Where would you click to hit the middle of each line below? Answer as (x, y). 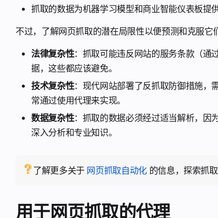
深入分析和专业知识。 (74, 132)
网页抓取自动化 (117, 170)
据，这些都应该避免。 (74, 68)
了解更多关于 (60, 170)
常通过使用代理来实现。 (79, 100)
